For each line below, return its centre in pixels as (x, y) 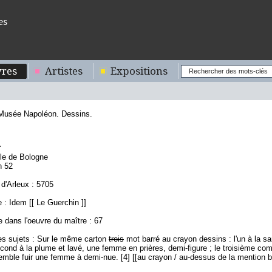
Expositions (139, 71)
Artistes (64, 71)
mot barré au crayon (161, 239)
